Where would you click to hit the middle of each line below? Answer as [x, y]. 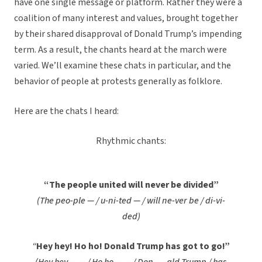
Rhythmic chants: [131, 141]
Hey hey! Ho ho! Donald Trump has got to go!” [133, 247]
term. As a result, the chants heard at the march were [120, 50]
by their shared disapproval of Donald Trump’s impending [128, 34]
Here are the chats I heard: [66, 111]
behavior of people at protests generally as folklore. [118, 82]
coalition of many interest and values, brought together [126, 18]
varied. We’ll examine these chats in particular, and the [123, 66]
